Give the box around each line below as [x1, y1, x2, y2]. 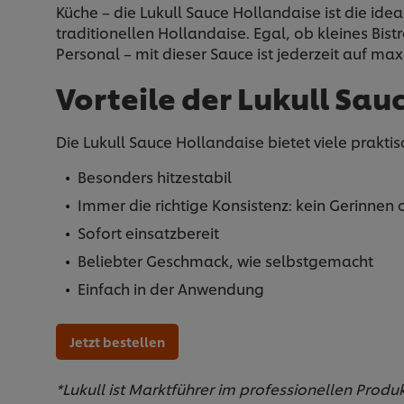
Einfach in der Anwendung [78, 277, 264, 298]
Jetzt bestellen [69, 332, 165, 350]
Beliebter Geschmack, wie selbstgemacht [78, 249, 373, 271]
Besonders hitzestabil [78, 165, 232, 187]
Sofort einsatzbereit [78, 221, 219, 243]
